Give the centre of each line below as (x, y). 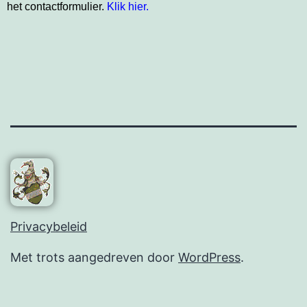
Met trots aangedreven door (94, 258)
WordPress (209, 258)
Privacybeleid (49, 227)
